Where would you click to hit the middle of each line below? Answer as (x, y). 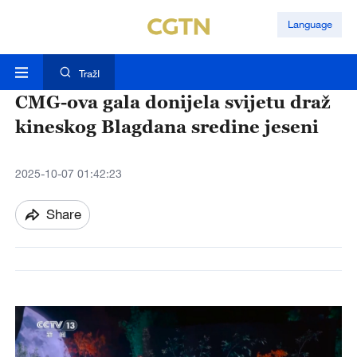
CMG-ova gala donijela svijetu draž (173, 102)
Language (310, 24)
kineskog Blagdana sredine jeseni (167, 127)
